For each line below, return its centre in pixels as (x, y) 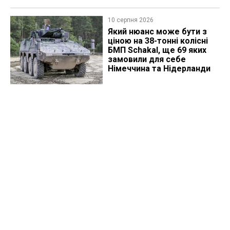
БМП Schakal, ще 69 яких (157, 50)
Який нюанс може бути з (157, 32)
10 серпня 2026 (130, 20)
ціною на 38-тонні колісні (158, 41)
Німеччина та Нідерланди (159, 69)
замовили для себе (147, 60)
